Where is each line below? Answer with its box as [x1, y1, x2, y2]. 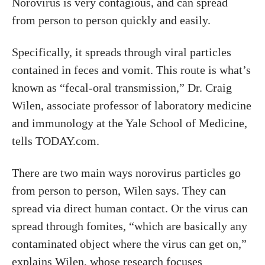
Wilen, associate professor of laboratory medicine [12, 99, 251, 112]
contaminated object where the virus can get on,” [12, 237, 247, 250]
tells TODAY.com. [12, 134, 99, 147]
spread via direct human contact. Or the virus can [12, 202, 248, 215]
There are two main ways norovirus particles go [12, 166, 241, 179]
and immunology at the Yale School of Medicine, [12, 117, 247, 130]
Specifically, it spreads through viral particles [12, 46, 231, 59]
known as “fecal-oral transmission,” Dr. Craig [12, 81, 232, 94]
